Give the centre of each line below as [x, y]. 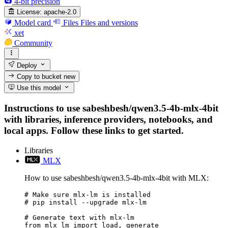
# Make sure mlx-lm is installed [88, 194]
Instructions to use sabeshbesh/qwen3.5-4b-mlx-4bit [111, 108]
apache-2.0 [60, 12]
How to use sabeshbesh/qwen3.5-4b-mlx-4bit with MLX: [117, 178]
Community [33, 43]
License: [30, 12]
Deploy [26, 65]
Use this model [38, 88]
